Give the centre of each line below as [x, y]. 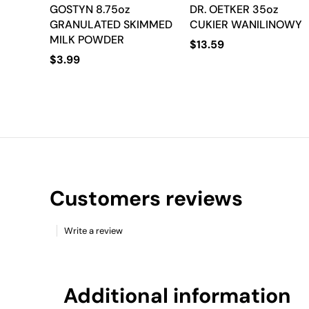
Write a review [93, 231]
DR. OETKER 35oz [234, 9]
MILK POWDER [87, 40]
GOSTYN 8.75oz [90, 9]
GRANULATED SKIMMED [111, 24]
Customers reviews [146, 198]
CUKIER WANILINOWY [246, 24]
